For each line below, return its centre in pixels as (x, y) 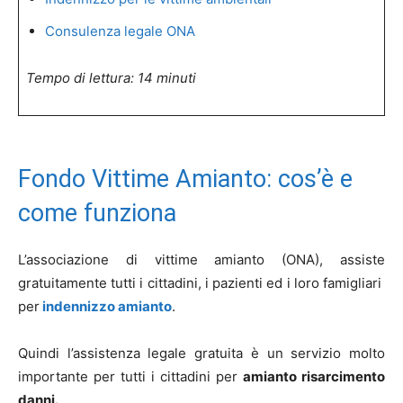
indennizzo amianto (107, 306)
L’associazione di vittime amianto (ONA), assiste (201, 260)
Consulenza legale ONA (120, 31)
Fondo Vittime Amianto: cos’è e (185, 179)
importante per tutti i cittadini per (130, 376)
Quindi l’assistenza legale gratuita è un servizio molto (201, 353)
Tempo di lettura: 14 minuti (111, 78)
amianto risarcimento (314, 376)
